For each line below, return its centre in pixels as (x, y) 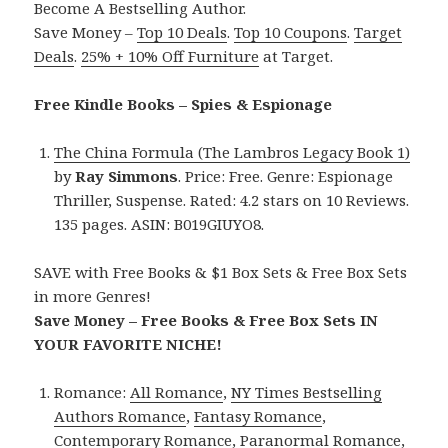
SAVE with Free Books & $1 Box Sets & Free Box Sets (221, 271)
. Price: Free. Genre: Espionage (286, 175)
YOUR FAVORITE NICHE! (128, 343)
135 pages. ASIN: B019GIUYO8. (159, 223)
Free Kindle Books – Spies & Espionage (183, 103)
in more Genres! (93, 295)
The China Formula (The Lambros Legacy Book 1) (232, 151)
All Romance (177, 391)
